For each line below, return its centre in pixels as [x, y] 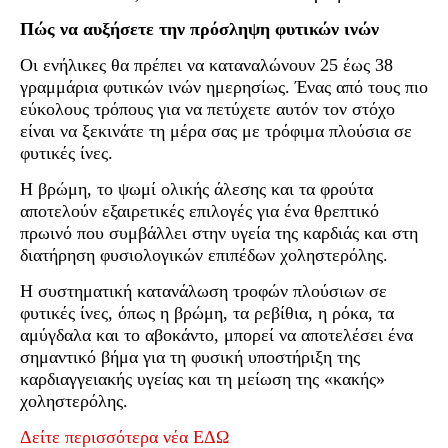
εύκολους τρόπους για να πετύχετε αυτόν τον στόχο [207, 109]
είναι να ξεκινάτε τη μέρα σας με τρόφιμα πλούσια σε [216, 131]
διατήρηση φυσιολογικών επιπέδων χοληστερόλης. [204, 255]
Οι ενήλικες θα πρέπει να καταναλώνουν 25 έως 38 [206, 65]
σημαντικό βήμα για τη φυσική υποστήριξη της [190, 357]
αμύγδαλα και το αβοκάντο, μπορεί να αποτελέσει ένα [216, 335]
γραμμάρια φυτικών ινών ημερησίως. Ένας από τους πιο [224, 87]
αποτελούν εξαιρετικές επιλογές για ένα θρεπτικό [199, 211]
